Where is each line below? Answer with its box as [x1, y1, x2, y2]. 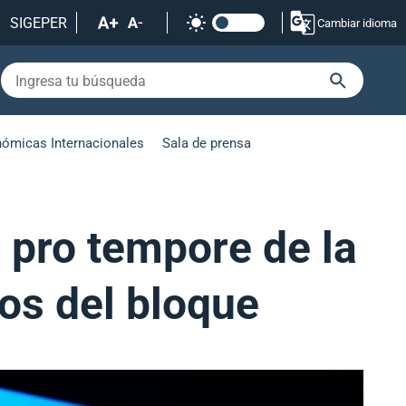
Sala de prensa [162, 133, 251, 152]
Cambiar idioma [317, 14, 397, 31]
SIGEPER [10, 13, 67, 32]
